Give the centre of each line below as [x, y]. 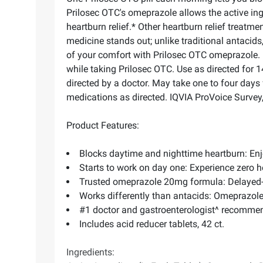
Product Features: [103, 126]
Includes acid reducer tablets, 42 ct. [152, 224]
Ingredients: [90, 252]
